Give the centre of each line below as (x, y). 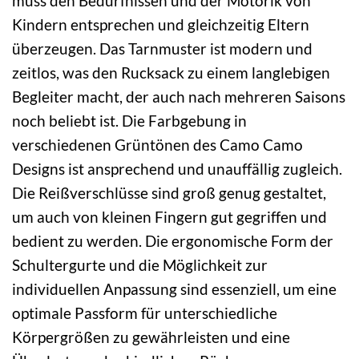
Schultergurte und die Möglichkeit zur (140, 264)
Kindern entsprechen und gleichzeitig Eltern (161, 24)
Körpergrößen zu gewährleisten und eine (151, 337)
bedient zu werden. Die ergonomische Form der (173, 240)
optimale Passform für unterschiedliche (145, 313)
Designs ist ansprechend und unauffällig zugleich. (177, 168)
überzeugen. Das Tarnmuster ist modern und (162, 48)
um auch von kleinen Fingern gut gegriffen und (169, 216)
